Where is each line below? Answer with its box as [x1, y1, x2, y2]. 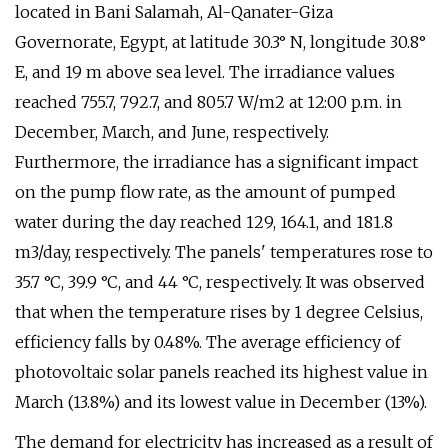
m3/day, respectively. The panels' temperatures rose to [15, 242, 433, 262]
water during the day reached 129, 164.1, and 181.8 [15, 212, 393, 232]
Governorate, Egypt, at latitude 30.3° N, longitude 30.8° [15, 32, 426, 52]
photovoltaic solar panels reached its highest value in [15, 362, 428, 382]
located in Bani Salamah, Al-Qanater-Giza [15, 2, 333, 22]
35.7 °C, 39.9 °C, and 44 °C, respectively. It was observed [15, 272, 425, 292]
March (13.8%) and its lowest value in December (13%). [15, 392, 427, 412]
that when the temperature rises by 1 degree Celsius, [15, 302, 423, 322]
